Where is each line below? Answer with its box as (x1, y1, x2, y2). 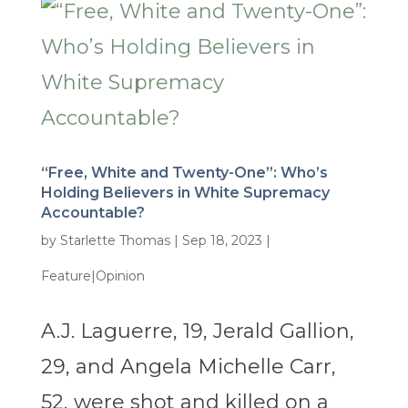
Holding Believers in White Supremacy (40, 184, 330, 202)
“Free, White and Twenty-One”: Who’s (40, 164, 328, 182)
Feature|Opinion (40, 268, 145, 285)
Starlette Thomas (59, 232, 170, 250)
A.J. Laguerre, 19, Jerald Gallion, (40, 319, 354, 344)
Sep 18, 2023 (181, 232, 262, 250)
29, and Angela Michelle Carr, (40, 354, 336, 380)
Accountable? (40, 204, 145, 222)
